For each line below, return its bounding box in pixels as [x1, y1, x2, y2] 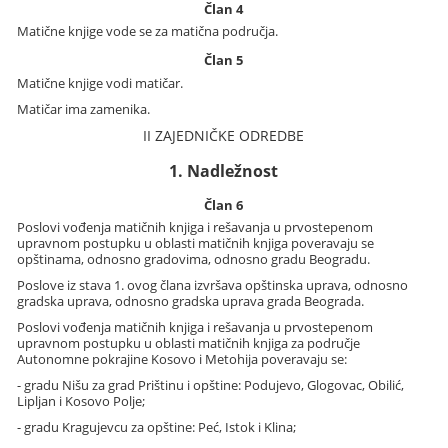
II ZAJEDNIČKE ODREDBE [143, 125, 305, 145]
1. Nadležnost [169, 159, 279, 182]
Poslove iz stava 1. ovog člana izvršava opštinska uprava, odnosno [17, 276, 409, 294]
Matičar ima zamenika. [17, 99, 151, 118]
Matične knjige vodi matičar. [17, 73, 184, 92]
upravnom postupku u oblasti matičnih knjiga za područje [17, 334, 361, 352]
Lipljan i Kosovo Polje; [17, 392, 146, 410]
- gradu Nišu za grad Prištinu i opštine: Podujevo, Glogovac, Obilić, [17, 376, 405, 394]
